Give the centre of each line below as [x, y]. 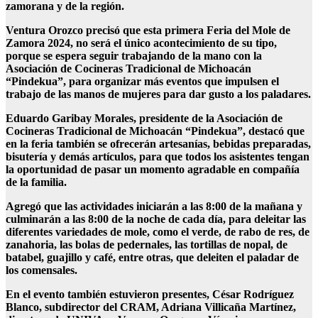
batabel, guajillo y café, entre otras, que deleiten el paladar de [152, 258]
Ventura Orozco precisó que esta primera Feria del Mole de [148, 31]
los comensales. [42, 270]
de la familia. [36, 182]
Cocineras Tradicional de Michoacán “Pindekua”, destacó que [155, 131]
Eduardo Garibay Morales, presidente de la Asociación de [144, 119]
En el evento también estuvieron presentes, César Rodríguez [150, 295]
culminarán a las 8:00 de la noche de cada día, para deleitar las [156, 219]
